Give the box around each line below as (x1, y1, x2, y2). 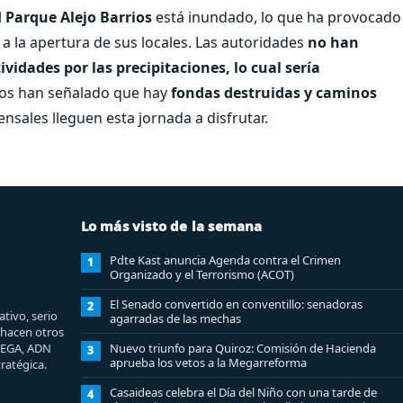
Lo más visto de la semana (80, 216, 263, 235)
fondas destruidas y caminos (171, 82, 377, 103)
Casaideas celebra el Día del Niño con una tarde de (109, 383, 377, 400)
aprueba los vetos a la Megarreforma (109, 354, 307, 371)
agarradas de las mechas (109, 309, 241, 327)
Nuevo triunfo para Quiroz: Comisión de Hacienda (109, 339, 376, 356)
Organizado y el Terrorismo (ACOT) (109, 265, 294, 282)
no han (308, 31, 359, 52)
